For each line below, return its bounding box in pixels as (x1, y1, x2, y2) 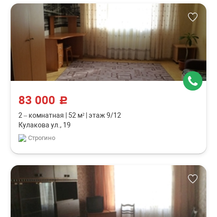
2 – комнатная (18, 111, 66, 119)
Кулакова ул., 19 (18, 121, 71, 129)
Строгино (28, 134, 56, 141)
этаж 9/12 (87, 111, 122, 119)
